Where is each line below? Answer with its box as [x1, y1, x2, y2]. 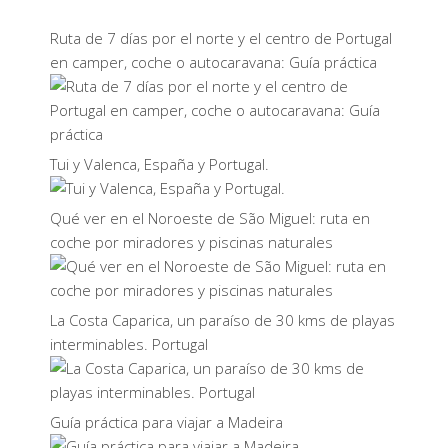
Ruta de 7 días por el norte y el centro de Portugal [50, 28, 392, 48]
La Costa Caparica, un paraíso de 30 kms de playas [50, 310, 395, 330]
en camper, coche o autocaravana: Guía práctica [50, 52, 377, 72]
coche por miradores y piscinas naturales [50, 232, 333, 252]
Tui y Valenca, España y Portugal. [50, 154, 269, 174]
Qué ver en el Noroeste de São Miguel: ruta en [50, 208, 370, 228]
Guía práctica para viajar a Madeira [50, 412, 283, 432]
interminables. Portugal [50, 334, 208, 354]
